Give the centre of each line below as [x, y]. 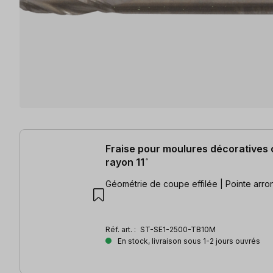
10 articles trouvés [61, 136]
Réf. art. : [122, 229]
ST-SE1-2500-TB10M [178, 229]
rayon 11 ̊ [126, 162]
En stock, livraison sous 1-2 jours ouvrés [188, 241]
